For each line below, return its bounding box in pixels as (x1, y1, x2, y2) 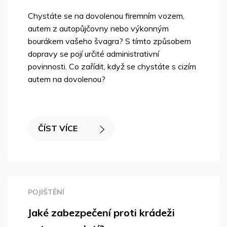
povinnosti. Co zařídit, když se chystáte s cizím (28, 61, 196, 72)
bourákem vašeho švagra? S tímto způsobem (28, 36, 191, 47)
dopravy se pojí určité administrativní (28, 49, 159, 59)
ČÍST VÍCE (38, 123, 80, 134)
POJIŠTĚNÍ (28, 187, 64, 197)
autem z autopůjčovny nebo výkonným (28, 23, 169, 34)
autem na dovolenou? (28, 74, 105, 85)
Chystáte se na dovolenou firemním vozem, (28, 11, 184, 21)
